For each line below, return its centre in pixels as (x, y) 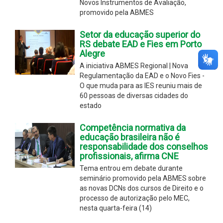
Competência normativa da (133, 127)
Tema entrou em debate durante (131, 168)
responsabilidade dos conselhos (144, 146)
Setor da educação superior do (140, 34)
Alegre (92, 53)
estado (91, 105)
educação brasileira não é (130, 137)
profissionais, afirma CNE (129, 156)
